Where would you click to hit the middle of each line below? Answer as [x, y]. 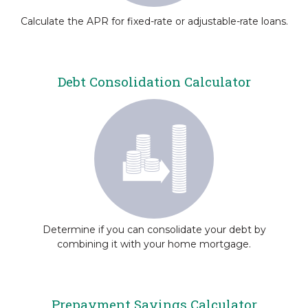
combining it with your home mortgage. [154, 244]
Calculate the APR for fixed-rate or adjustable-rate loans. [154, 21]
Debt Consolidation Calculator [154, 81]
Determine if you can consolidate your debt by [154, 230]
